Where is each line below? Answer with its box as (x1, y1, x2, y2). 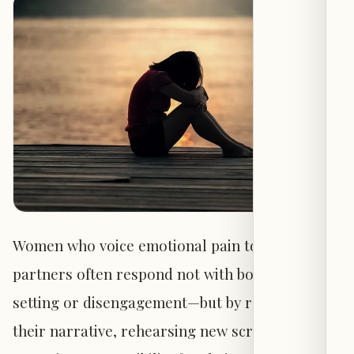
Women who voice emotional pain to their (13, 235, 296, 255)
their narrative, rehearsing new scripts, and (13, 320, 311, 341)
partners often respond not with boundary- (13, 263, 309, 284)
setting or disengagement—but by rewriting (13, 292, 309, 312)
